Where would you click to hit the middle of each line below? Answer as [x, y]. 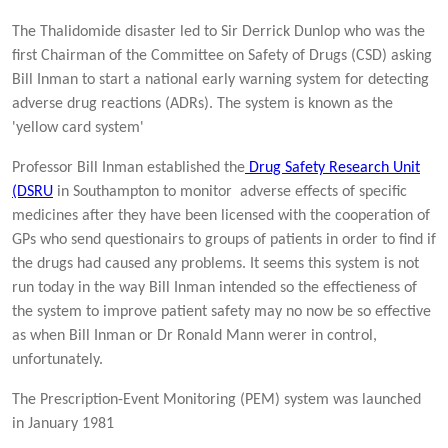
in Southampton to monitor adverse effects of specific [230, 191]
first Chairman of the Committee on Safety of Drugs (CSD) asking [222, 55]
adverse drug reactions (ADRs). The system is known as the [202, 103]
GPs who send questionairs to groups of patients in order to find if [224, 239]
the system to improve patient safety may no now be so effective [221, 311]
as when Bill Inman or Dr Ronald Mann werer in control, [194, 335]
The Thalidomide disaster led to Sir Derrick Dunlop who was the [218, 31]
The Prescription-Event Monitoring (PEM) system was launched [216, 399]
